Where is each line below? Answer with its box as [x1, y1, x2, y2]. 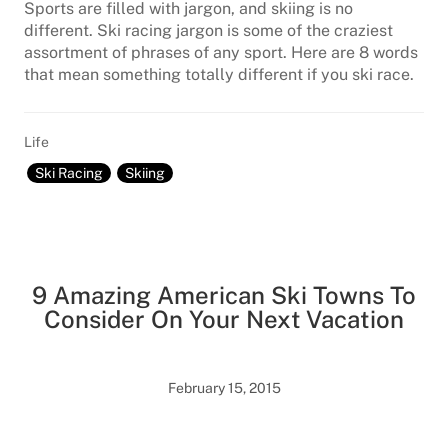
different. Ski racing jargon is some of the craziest [24, 21, 393, 40]
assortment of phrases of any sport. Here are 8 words [24, 43, 418, 62]
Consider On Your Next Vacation [44, 305, 404, 333]
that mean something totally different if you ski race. [24, 65, 414, 84]
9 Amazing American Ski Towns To [32, 281, 416, 309]
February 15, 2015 [167, 380, 281, 396]
